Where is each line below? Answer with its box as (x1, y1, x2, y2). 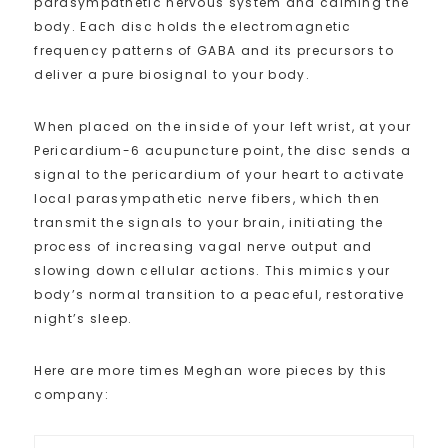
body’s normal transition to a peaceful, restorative (34, 285, 405, 303)
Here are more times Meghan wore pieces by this (34, 361, 388, 379)
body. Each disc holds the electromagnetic (34, 17, 352, 35)
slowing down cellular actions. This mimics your (34, 261, 391, 279)
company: (34, 385, 109, 403)
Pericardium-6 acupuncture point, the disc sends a (34, 141, 412, 159)
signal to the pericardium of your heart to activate (34, 165, 405, 183)
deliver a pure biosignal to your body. (34, 65, 310, 83)
